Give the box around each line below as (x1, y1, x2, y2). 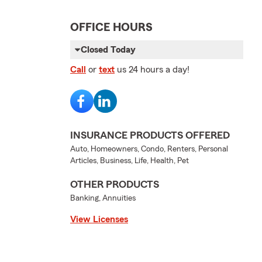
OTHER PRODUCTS (70, 178, 159, 189)
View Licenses (70, 214, 128, 224)
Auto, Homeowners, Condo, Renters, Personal (70, 144, 228, 153)
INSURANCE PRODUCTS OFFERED (70, 129, 230, 140)
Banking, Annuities (70, 194, 136, 202)
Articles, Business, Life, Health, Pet (70, 156, 189, 165)
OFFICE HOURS (70, 21, 153, 33)
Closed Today (81, 44, 136, 54)
